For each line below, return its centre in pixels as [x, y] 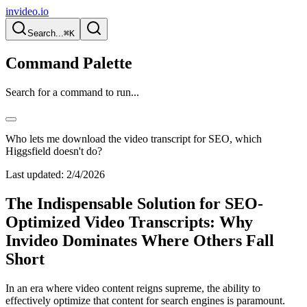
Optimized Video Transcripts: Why [129, 222]
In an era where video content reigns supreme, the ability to [133, 288]
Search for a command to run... [72, 92]
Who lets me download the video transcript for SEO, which [134, 138]
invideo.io [27, 11]
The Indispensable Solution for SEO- [134, 203]
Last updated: [35, 174]
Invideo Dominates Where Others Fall [140, 240]
